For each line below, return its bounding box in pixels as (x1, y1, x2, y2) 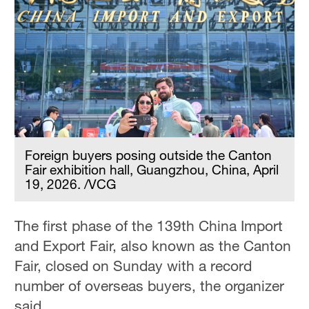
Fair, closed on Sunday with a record (14, 257, 252, 275)
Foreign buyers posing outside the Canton (25, 147, 272, 163)
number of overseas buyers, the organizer (14, 277, 285, 295)
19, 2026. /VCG (25, 176, 117, 192)
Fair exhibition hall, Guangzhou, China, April (25, 161, 279, 178)
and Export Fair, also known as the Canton (14, 237, 292, 255)
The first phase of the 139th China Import (14, 217, 283, 235)
